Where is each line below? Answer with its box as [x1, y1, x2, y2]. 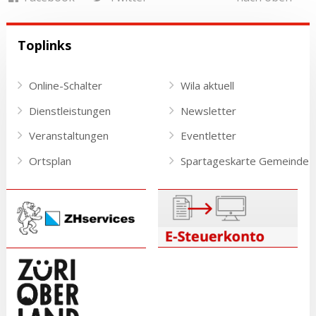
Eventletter [180, 128, 236, 142]
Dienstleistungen [28, 103, 111, 118]
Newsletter [180, 103, 236, 118]
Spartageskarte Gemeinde [180, 153, 309, 168]
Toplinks [17, 37, 71, 54]
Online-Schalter [28, 78, 102, 92]
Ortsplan [28, 153, 71, 168]
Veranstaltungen [28, 128, 109, 142]
